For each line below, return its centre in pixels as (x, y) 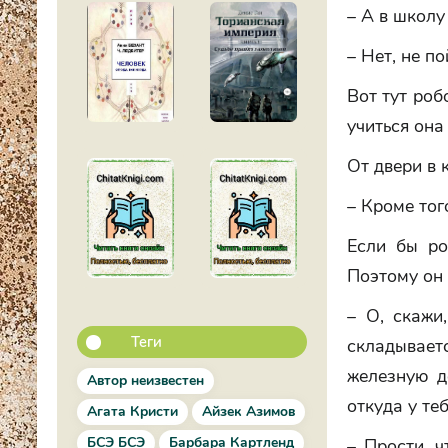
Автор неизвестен (145, 380)
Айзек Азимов (248, 411)
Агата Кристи (132, 411)
